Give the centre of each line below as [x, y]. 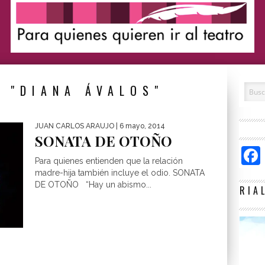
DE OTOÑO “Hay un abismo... [93, 185]
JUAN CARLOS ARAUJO [75, 126]
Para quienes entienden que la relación [109, 161]
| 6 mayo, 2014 [140, 126]
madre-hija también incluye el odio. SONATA [120, 173]
